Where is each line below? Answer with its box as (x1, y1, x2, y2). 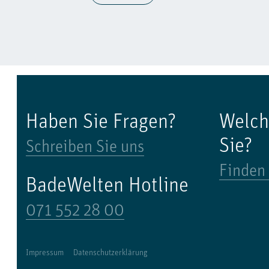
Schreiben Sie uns (26, 139, 144, 156)
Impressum (26, 248, 64, 258)
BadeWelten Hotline (26, 175, 189, 197)
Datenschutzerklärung (73, 248, 148, 258)
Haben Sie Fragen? (26, 112, 176, 133)
